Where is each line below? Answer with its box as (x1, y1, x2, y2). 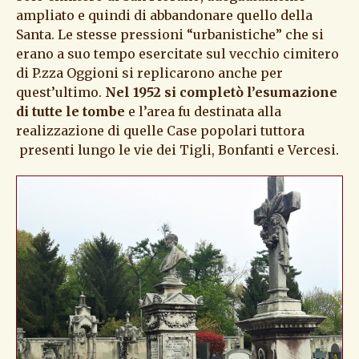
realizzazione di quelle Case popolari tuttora (16, 122, 305, 139)
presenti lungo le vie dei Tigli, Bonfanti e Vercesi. (16, 141, 339, 158)
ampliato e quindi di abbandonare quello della (16, 6, 313, 23)
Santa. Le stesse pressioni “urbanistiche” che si (16, 26, 324, 42)
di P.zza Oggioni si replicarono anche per (16, 64, 283, 81)
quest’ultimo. (16, 83, 105, 100)
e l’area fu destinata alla (128, 103, 281, 119)
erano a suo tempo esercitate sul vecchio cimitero (16, 45, 339, 62)
